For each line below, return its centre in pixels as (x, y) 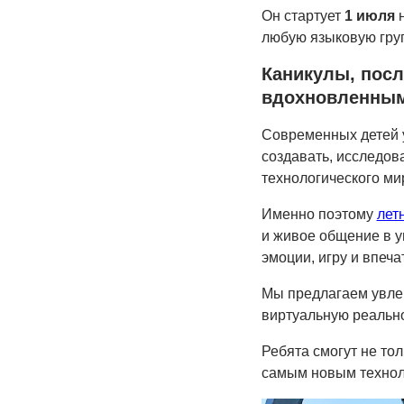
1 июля (369, 16)
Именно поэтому (319, 214)
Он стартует (303, 16)
